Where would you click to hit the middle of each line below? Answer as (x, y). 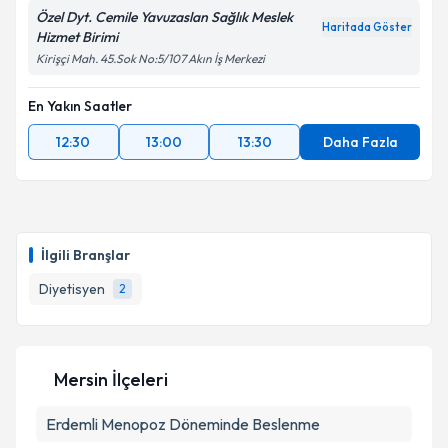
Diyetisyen (72, 289)
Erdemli (72, 424)
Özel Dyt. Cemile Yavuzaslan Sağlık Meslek (164, 17)
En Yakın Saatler (80, 106)
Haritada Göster (367, 27)
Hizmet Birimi (77, 37)
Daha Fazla (360, 142)
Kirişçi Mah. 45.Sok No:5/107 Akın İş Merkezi (150, 58)
